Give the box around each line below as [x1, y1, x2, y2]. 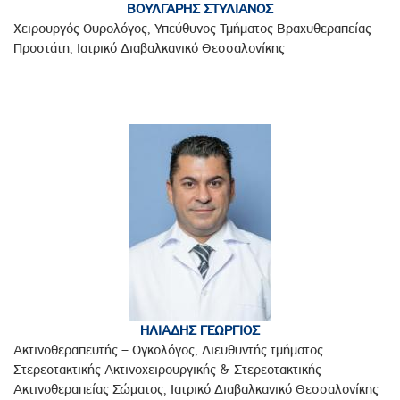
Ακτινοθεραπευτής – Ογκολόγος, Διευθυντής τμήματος [13, 342, 323, 359]
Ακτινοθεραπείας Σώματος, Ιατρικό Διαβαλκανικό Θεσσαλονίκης [13, 381, 379, 398]
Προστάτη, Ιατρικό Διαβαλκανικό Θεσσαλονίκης [13, 40, 285, 57]
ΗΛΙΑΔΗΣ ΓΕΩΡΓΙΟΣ [140, 322, 260, 339]
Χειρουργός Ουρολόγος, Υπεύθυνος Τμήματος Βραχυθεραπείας [13, 21, 371, 37]
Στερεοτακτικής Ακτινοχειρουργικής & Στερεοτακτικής [13, 362, 321, 379]
